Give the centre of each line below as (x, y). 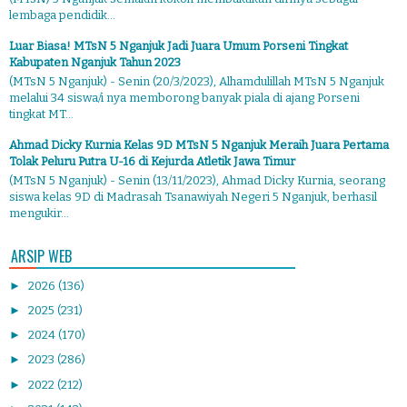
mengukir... (39, 213)
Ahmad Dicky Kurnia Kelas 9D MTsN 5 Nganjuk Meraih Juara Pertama (199, 145)
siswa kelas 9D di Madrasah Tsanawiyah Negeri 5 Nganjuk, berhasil (193, 196)
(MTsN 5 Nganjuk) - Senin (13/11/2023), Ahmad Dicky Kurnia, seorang (197, 180)
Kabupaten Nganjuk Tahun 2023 (95, 63)
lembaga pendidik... (62, 15)
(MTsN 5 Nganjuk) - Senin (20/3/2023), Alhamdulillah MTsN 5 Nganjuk (197, 82)
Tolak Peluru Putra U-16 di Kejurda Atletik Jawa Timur (152, 162)
